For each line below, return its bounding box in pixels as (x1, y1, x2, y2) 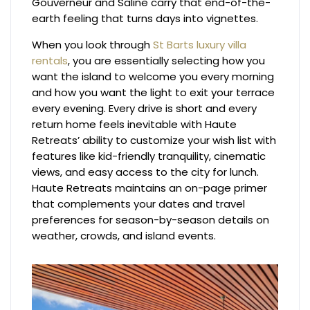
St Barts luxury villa (153, 37, 247, 53)
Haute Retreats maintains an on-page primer (32, 181, 268, 196)
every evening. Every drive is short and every (32, 101, 257, 116)
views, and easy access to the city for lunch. (32, 165, 259, 180)
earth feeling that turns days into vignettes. (32, 11, 259, 26)
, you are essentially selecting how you (68, 53, 266, 69)
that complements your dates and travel (32, 197, 246, 212)
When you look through (32, 37, 154, 53)
